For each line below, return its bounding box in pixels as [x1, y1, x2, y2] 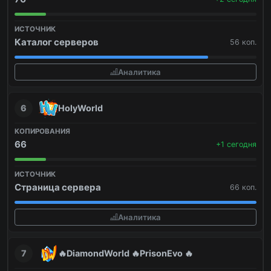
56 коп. [230, 38, 256, 47]
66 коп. [230, 183, 256, 192]
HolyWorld [58, 103, 103, 114]
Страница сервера [15, 181, 101, 194]
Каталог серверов [15, 36, 99, 48]
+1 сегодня [216, 140, 256, 149]
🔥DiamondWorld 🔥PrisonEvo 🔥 [58, 248, 193, 259]
